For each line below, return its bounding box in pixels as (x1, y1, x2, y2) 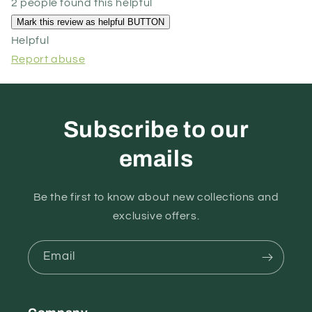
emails (118, 146, 194, 171)
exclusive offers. (112, 210, 200, 221)
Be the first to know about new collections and (33, 191, 279, 203)
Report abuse (10, 53, 86, 65)
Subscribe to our (63, 116, 249, 142)
